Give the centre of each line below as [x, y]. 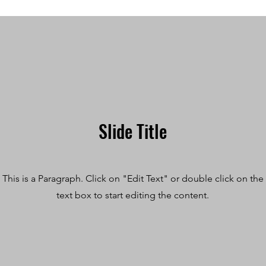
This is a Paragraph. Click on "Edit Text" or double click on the [133, 178]
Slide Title [132, 131]
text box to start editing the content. [133, 195]
